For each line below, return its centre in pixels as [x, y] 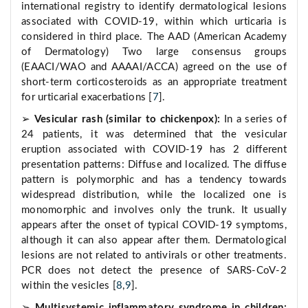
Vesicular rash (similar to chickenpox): [127, 120]
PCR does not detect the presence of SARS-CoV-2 [154, 271]
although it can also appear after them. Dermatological [154, 241]
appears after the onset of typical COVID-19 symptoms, [154, 225]
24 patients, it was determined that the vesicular [154, 135]
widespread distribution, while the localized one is [154, 195]
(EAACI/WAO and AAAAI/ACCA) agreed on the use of [154, 67]
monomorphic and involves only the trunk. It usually [154, 210]
